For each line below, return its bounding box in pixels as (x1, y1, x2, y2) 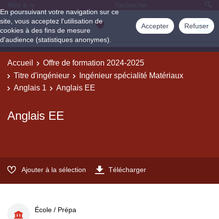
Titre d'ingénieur (14, 71, 69, 80)
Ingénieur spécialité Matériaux (79, 71, 183, 80)
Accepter (141, 22, 169, 30)
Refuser (184, 22, 209, 30)
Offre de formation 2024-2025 (43, 59, 144, 67)
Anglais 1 (14, 84, 46, 92)
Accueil (7, 59, 33, 67)
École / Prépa (35, 205, 76, 214)
